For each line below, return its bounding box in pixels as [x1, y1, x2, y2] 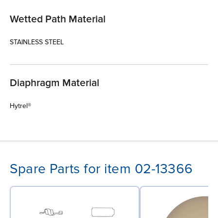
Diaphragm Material [10, 76, 99, 89]
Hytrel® [10, 101, 31, 110]
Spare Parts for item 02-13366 [10, 160, 193, 177]
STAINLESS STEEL [10, 37, 64, 46]
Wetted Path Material [10, 13, 106, 25]
